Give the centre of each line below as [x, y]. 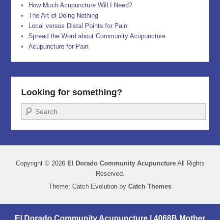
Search [32, 108]
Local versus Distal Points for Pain [78, 26]
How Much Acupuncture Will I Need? [81, 5]
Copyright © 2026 [41, 163]
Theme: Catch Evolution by [88, 186]
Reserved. [110, 173]
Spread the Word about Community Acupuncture [97, 36]
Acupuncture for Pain [59, 46]
